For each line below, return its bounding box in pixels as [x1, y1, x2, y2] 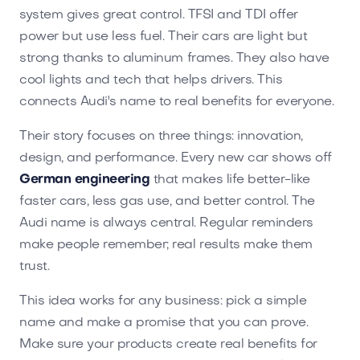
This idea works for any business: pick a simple [19, 294, 307, 308]
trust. [19, 260, 50, 273]
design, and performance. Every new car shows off [19, 151, 332, 165]
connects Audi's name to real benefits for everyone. [19, 95, 334, 108]
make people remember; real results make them [19, 238, 313, 252]
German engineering [19, 173, 150, 186]
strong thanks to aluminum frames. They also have [19, 51, 329, 65]
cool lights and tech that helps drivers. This [19, 73, 283, 87]
